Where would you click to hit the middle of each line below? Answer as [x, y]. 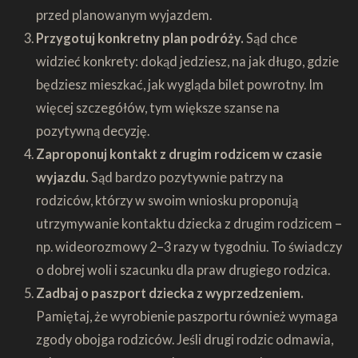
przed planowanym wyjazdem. [123, 14]
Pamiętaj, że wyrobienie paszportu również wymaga [187, 316]
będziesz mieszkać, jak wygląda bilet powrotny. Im [179, 84]
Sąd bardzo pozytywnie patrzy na [187, 177]
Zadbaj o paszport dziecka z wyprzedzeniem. [169, 292]
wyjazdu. [63, 177]
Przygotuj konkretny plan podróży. [141, 38]
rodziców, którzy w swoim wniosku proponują [167, 200]
